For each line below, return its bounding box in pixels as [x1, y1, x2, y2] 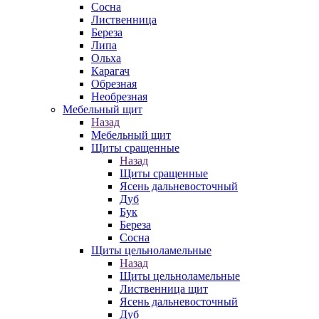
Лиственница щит [120, 283, 208, 295]
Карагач [91, 65, 130, 77]
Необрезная [91, 90, 147, 103]
